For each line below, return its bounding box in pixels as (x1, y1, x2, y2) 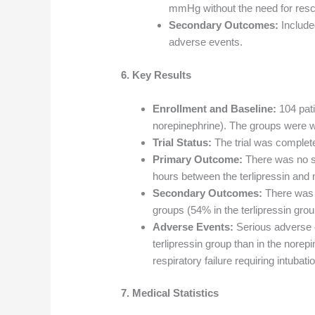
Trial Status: (153, 136, 212, 148)
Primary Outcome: (153, 153, 243, 165)
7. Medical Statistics (121, 287, 219, 300)
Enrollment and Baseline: (153, 102, 277, 115)
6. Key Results (121, 68, 192, 81)
